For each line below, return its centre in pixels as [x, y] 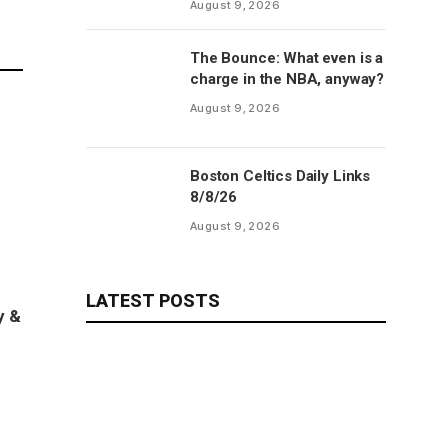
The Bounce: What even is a [287, 58]
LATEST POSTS [153, 300]
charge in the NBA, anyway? [287, 79]
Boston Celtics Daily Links [280, 176]
